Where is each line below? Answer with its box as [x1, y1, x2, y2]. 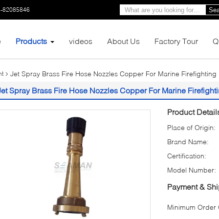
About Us [107, 36, 140, 45]
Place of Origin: [167, 123, 216, 131]
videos [69, 36, 92, 45]
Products [16, 36, 47, 45]
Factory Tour [154, 36, 198, 45]
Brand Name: [167, 137, 209, 146]
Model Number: [167, 166, 216, 174]
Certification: [167, 152, 206, 160]
